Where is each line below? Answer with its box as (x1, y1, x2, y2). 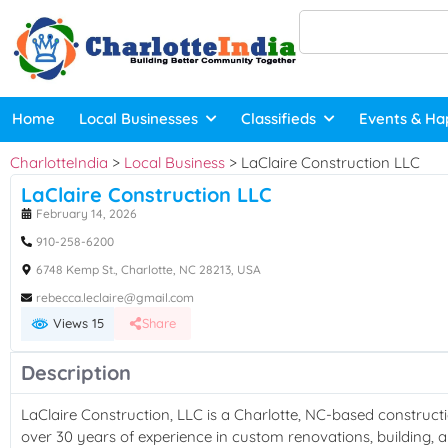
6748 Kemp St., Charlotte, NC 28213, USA (36, 261, 261, 277)
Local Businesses (79, 109, 198, 129)
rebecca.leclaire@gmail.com (36, 289, 194, 305)
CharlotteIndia (10, 152, 108, 172)
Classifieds (241, 109, 316, 129)
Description (21, 360, 131, 386)
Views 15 (49, 314, 104, 331)
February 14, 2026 (36, 205, 137, 221)
